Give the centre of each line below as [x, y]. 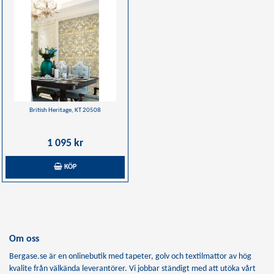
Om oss [24, 239]
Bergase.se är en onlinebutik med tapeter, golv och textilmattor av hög [130, 257]
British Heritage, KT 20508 [65, 110]
